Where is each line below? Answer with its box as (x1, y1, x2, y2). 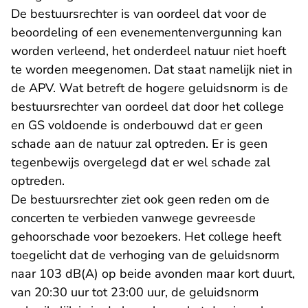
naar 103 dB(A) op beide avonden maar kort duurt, (11, 265, 295, 282)
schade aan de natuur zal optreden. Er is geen (11, 135, 267, 152)
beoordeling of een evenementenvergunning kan (11, 24, 282, 41)
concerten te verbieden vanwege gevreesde (11, 210, 256, 226)
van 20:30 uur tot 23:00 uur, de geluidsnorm (11, 284, 258, 300)
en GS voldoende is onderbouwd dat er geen (11, 117, 263, 133)
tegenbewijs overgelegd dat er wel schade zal (11, 154, 270, 170)
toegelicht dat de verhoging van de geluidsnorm (11, 247, 279, 263)
